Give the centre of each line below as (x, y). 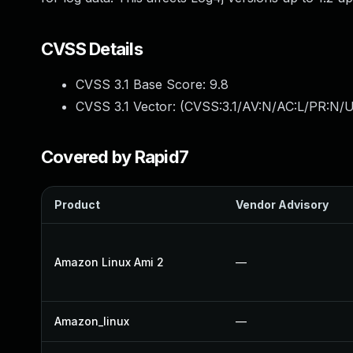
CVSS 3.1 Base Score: (143, 84)
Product (77, 204)
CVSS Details (92, 49)
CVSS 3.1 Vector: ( (130, 106)
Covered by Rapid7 (115, 157)
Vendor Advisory (282, 204)
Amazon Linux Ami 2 (109, 262)
